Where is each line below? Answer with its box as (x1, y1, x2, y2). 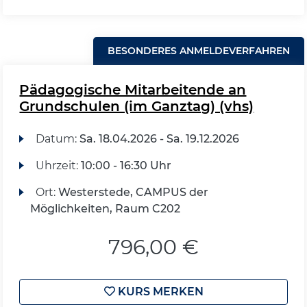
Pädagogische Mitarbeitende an (19, 82, 247, 98)
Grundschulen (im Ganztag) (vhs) (19, 98, 254, 114)
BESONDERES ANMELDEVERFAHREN (107, 45, 290, 57)
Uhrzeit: (35, 159, 81, 172)
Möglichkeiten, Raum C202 (30, 202, 181, 215)
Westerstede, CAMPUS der (58, 186, 208, 199)
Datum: (35, 132, 79, 145)
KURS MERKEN (114, 285, 204, 298)
